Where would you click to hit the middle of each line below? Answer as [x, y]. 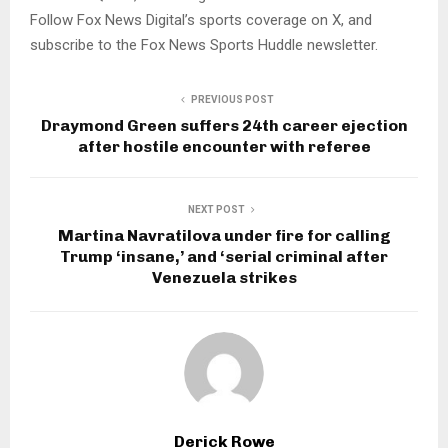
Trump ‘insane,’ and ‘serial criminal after [224, 256]
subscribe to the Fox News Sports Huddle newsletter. [206, 44]
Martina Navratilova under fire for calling [224, 235]
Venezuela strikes [224, 277]
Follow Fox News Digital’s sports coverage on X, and [201, 19]
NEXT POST [216, 209]
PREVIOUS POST [232, 99]
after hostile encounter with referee [224, 146]
